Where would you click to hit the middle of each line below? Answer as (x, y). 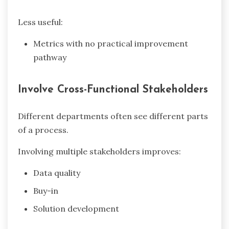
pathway (50, 58)
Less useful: (40, 22)
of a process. (43, 130)
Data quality (57, 173)
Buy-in (46, 191)
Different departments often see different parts (113, 116)
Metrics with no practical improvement (111, 44)
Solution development (76, 209)
